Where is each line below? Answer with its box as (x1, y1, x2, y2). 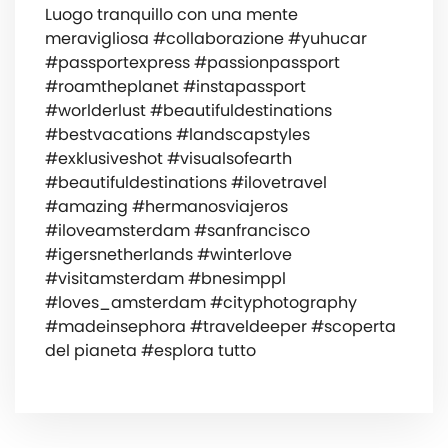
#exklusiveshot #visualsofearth (45, 147, 292, 171)
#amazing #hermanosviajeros (45, 195, 288, 219)
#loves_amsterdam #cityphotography (45, 291, 357, 315)
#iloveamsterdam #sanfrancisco (45, 219, 310, 243)
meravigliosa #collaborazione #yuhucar (45, 27, 367, 51)
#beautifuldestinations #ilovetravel (45, 171, 327, 195)
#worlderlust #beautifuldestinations (45, 99, 332, 123)
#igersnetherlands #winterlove (45, 243, 292, 267)
